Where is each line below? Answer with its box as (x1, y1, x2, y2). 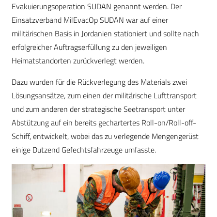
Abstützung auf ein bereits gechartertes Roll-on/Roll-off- (12, 117, 196, 129)
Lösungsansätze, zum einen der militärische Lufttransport (12, 90, 197, 102)
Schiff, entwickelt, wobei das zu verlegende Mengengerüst (12, 130, 199, 142)
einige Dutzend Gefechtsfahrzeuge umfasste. (12, 144, 156, 156)
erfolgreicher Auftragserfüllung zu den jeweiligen (12, 41, 167, 53)
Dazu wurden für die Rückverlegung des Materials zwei (12, 76, 187, 88)
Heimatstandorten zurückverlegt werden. (12, 55, 144, 67)
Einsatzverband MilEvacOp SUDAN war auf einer (12, 14, 168, 26)
